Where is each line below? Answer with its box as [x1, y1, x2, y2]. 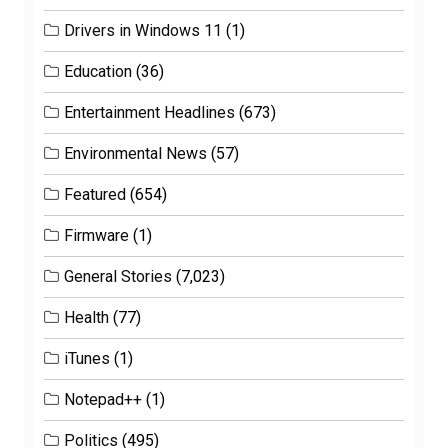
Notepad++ [64, 389, 142, 409]
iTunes [64, 348, 110, 368]
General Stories [64, 266, 172, 286]
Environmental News [64, 143, 207, 163]
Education [64, 61, 132, 81]
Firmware [64, 225, 129, 245]
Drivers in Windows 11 [64, 20, 222, 40]
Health [64, 307, 109, 327]
